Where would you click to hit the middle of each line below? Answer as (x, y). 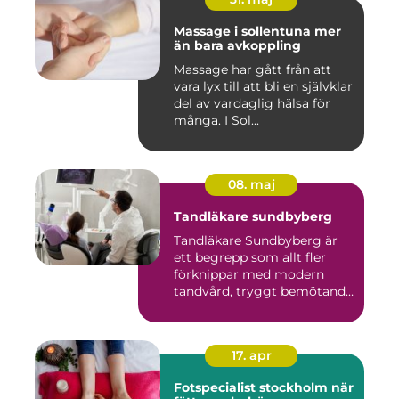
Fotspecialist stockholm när (252, 388)
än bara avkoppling (237, 46)
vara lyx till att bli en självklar (263, 87)
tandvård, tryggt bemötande (263, 292)
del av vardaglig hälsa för (252, 104)
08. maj (251, 185)
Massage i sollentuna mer (244, 32)
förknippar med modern (249, 275)
